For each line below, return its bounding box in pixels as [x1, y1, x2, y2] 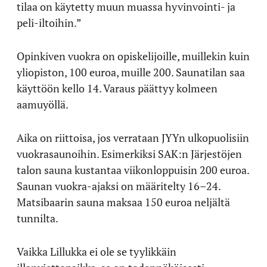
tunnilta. [17, 210, 58, 225]
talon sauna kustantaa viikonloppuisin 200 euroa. [17, 162, 249, 177]
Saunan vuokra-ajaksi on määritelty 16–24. [17, 178, 221, 193]
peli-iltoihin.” [17, 15, 82, 30]
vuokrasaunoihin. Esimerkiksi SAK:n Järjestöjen [17, 146, 242, 161]
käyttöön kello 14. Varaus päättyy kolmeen [17, 80, 218, 95]
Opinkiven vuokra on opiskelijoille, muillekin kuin [17, 48, 250, 63]
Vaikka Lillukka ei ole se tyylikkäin [17, 244, 176, 259]
